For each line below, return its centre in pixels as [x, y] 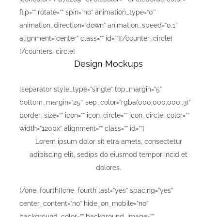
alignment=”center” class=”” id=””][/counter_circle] [96, 39]
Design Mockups [108, 64]
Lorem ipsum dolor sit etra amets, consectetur [108, 142]
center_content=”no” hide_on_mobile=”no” [84, 204]
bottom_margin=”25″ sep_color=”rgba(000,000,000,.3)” [105, 102]
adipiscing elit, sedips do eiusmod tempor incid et [108, 155]
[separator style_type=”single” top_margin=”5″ [91, 89]
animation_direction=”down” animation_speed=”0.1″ [99, 25]
